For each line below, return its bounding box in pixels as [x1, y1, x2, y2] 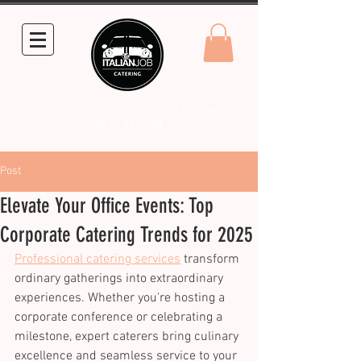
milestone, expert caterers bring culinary [15, 328, 242, 345]
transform [180, 251, 243, 268]
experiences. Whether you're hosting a [15, 289, 228, 306]
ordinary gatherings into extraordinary [15, 270, 226, 287]
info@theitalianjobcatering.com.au [38, 102, 220, 117]
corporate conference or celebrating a [15, 309, 226, 326]
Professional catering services [15, 251, 180, 268]
